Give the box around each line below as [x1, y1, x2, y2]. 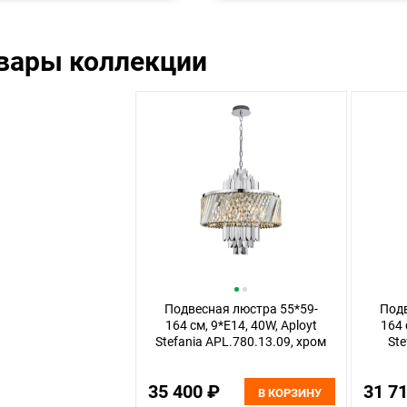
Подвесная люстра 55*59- [164, 302, 318, 316]
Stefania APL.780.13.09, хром [155, 334, 327, 349]
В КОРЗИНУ [258, 386, 322, 400]
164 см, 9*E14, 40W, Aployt [164, 318, 317, 333]
